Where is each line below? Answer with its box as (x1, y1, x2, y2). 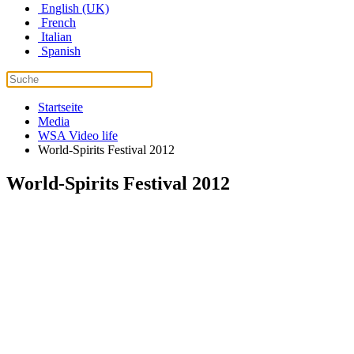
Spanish (38, 44, 81, 58)
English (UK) (38, 2, 109, 16)
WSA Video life (38, 129, 118, 143)
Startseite (38, 100, 83, 115)
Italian (38, 30, 72, 44)
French (38, 16, 76, 30)
